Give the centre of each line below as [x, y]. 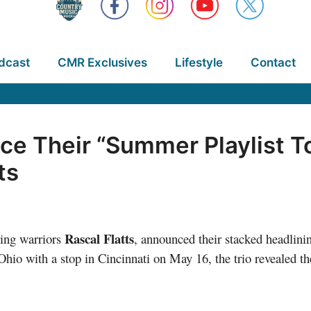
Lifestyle [199, 62]
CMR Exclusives [102, 62]
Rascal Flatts [99, 239]
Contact [273, 62]
